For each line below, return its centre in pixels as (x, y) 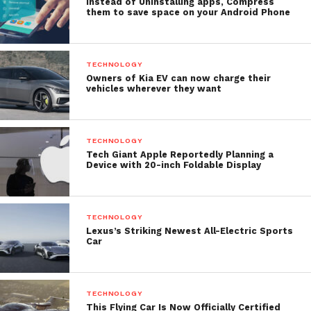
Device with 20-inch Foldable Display (174, 165)
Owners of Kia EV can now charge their (179, 78)
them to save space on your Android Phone (188, 12)
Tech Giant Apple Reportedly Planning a (180, 154)
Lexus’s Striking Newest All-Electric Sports (190, 230)
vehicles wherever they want (154, 88)
